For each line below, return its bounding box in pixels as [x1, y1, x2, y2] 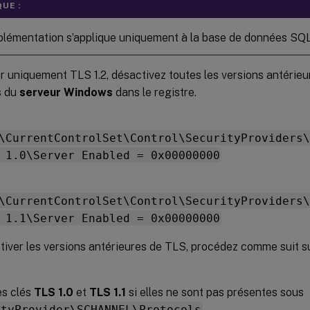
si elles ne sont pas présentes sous [126, 285, 304, 299]
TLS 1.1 [89, 285, 126, 299]
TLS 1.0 [34, 285, 73, 299]
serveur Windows [19, 85, 113, 99]
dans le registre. [113, 85, 197, 99]
